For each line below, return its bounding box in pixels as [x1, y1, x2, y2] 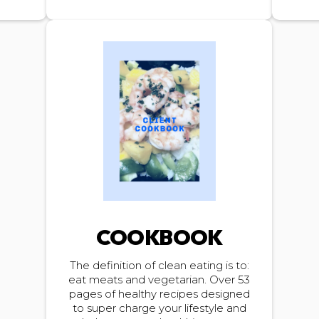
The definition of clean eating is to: [69, 258, 249, 272]
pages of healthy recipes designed [68, 287, 250, 300]
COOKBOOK [95, 223, 224, 251]
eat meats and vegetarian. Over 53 [68, 273, 251, 286]
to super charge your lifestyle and [72, 301, 246, 315]
